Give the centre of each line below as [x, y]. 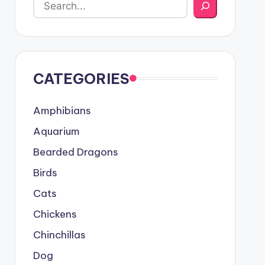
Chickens [55, 214]
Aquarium [56, 131]
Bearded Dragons [75, 152]
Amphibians [62, 110]
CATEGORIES [81, 78]
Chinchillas [59, 235]
